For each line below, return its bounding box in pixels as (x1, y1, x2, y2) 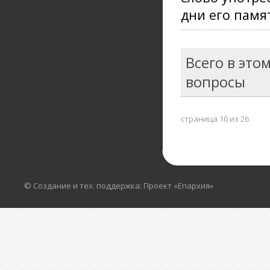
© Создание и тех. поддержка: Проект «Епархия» (24, 180, 213, 191)
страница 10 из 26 (181, 113, 249, 124)
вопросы (186, 72, 245, 92)
